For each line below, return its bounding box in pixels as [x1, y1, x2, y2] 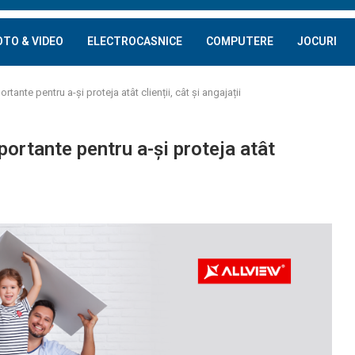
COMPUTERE [206, 35, 273, 48]
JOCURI [297, 35, 337, 48]
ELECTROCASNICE [87, 35, 182, 48]
